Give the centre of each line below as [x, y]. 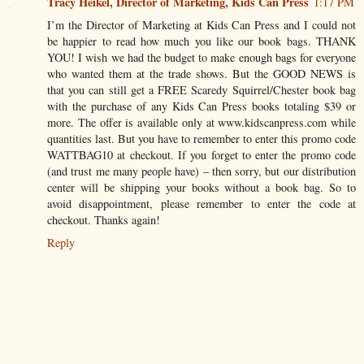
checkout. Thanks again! [104, 220]
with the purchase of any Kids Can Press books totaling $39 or [201, 106]
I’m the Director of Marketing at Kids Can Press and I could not [201, 25]
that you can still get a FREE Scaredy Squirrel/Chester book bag [201, 90]
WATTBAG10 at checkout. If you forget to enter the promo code [201, 155]
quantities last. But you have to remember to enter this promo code [201, 139]
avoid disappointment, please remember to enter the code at [201, 204]
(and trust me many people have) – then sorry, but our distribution [201, 171]
